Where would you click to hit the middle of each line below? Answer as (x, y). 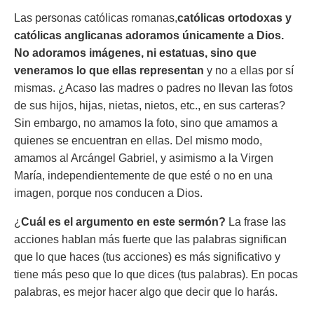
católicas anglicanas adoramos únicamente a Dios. (149, 35)
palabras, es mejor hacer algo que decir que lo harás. (146, 292)
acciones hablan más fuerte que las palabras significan (150, 239)
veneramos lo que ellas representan (109, 70)
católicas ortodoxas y (234, 18)
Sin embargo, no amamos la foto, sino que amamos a (146, 123)
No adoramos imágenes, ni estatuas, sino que (135, 53)
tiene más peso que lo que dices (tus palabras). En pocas (156, 274)
